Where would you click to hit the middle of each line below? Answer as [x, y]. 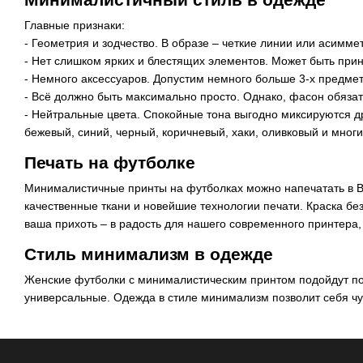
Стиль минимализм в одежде [149, 254]
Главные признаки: [75, 25]
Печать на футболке [110, 162]
